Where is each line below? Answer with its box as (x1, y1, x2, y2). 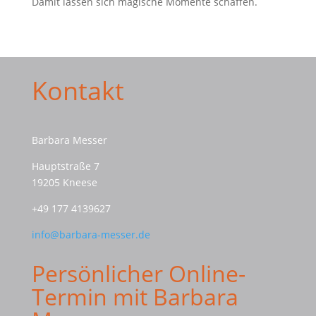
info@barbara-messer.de (31, 228, 150, 241)
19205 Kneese (31, 176, 97, 189)
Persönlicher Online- (31, 258, 245, 288)
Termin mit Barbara (31, 281, 238, 312)
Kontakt (31, 73, 124, 108)
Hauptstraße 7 (31, 159, 99, 173)
